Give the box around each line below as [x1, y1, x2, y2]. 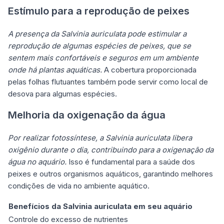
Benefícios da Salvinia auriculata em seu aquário [8, 201, 192, 211]
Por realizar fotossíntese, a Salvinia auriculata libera [8, 132, 192, 142]
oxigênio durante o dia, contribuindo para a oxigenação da [8, 144, 213, 154]
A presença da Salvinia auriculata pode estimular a [8, 28, 186, 38]
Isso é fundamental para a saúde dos [66, 156, 195, 166]
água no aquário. [8, 156, 66, 166]
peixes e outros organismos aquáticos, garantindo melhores [8, 168, 213, 178]
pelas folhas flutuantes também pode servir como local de [8, 76, 208, 86]
